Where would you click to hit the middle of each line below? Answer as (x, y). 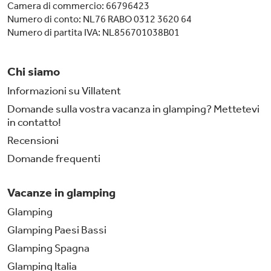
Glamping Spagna (48, 248)
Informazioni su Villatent (64, 90)
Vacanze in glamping (61, 192)
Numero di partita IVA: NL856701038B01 (93, 32)
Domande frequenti (54, 158)
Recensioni (33, 140)
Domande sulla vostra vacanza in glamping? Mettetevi (133, 109)
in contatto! (34, 122)
